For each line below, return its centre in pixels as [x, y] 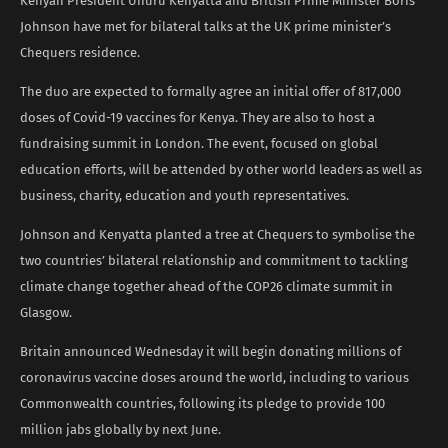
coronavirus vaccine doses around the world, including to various [214, 377]
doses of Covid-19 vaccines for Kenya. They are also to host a [197, 117]
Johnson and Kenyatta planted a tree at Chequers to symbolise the [217, 234]
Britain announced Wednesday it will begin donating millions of [210, 351]
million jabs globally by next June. [120, 429]
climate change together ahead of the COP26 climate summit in [206, 286]
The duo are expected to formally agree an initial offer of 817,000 [210, 91]
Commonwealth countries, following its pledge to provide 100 [202, 403]
